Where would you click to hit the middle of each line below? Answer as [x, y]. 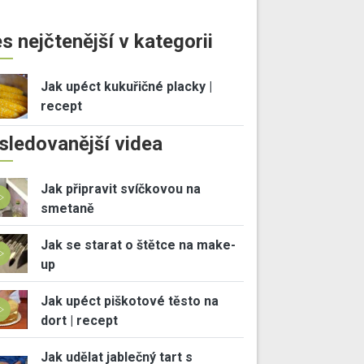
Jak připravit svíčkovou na [120, 188]
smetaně [67, 208]
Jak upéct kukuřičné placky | [126, 86]
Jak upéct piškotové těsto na [129, 301]
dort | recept [79, 320]
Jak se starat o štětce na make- [138, 245]
